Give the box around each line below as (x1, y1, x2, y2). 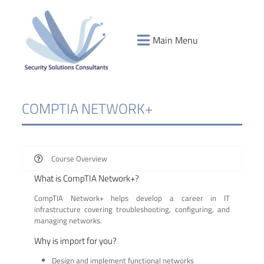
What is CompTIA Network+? (34, 171, 139, 185)
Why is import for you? (34, 233, 117, 247)
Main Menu (153, 32, 198, 47)
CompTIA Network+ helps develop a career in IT (34, 192, 230, 204)
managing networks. (34, 214, 102, 226)
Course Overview (51, 152, 107, 164)
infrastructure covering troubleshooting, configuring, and (34, 203, 230, 215)
